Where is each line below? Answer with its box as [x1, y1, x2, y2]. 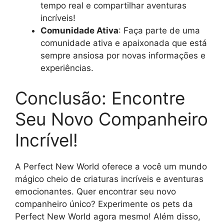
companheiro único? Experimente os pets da [15, 198, 193, 209]
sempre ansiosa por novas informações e [40, 50, 205, 61]
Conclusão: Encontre [15, 87, 185, 108]
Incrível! [15, 129, 78, 150]
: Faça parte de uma [118, 25, 200, 36]
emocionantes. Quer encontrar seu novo [15, 186, 176, 196]
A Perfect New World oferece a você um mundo [15, 161, 207, 171]
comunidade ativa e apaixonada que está [40, 38, 207, 48]
